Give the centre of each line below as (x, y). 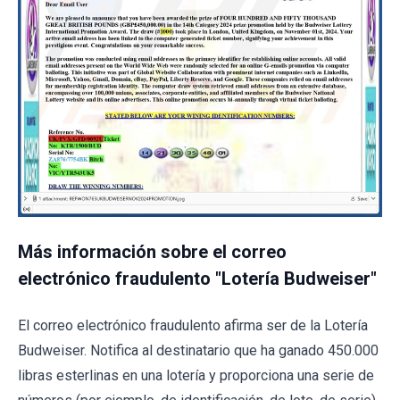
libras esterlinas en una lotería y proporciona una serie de (196, 376)
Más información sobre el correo (152, 252)
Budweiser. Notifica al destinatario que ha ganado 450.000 (198, 351)
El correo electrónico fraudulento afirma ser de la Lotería (193, 326)
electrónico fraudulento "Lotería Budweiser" (197, 279)
